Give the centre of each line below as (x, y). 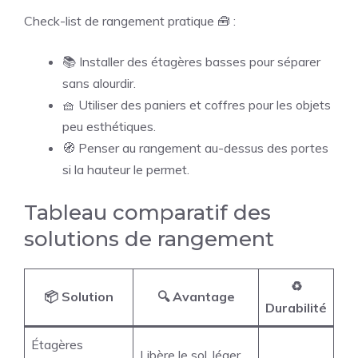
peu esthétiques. (109, 127)
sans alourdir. (99, 84)
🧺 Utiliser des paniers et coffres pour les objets (197, 105)
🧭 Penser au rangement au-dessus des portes (195, 148)
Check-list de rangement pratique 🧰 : (130, 21)
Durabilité (296, 308)
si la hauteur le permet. (126, 170)
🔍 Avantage (196, 297)
